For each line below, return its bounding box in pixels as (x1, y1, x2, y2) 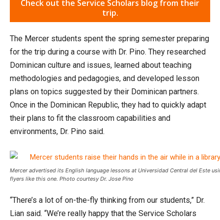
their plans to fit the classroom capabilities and (10, 113, 170, 123)
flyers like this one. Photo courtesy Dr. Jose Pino (10, 175, 134, 182)
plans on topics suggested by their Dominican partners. (10, 86, 199, 96)
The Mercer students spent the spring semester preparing (10, 33, 209, 43)
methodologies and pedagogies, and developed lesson (10, 73, 199, 83)
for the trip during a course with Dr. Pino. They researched (10, 47, 206, 56)
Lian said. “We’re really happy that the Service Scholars (10, 208, 196, 218)
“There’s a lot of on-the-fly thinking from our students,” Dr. (10, 195, 205, 205)
